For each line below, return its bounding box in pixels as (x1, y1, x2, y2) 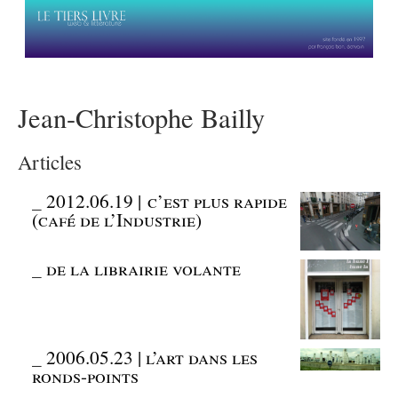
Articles (18, 148, 82, 176)
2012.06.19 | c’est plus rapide (46, 188, 288, 214)
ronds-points (32, 362, 139, 388)
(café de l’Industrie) (32, 207, 203, 233)
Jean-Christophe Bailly (18, 99, 265, 137)
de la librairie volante (46, 255, 242, 281)
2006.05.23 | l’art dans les (46, 344, 259, 370)
